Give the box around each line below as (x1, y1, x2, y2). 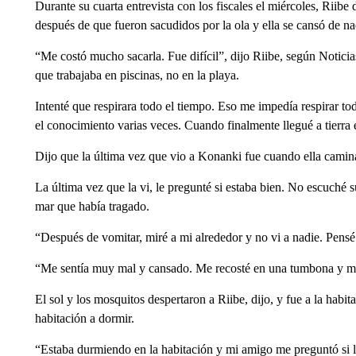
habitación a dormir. (34, 311, 134, 325)
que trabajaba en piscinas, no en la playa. (34, 68, 239, 82)
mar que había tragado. (34, 199, 149, 213)
